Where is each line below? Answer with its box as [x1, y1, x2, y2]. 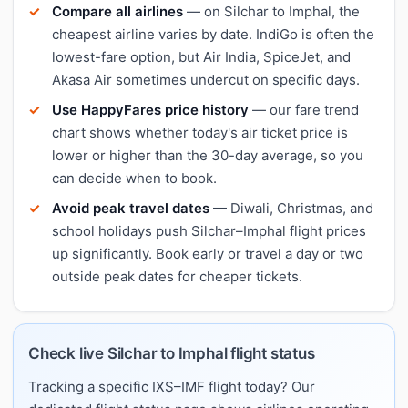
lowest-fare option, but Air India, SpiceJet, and [52, 47, 351, 66]
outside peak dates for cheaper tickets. [52, 267, 302, 285]
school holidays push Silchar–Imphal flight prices [52, 221, 366, 240]
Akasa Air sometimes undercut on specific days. [52, 70, 360, 88]
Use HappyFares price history [52, 100, 249, 118]
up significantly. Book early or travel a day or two [52, 244, 363, 262]
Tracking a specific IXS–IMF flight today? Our [28, 377, 315, 395]
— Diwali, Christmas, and [209, 199, 373, 217]
